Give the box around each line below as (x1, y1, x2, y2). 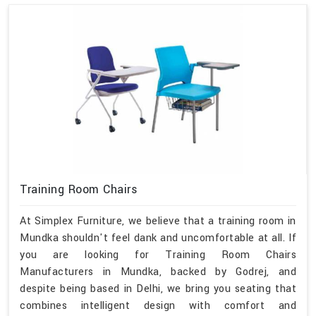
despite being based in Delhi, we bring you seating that (20, 281, 296, 297)
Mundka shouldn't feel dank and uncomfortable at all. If (20, 231, 296, 246)
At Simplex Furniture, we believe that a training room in (20, 214, 296, 229)
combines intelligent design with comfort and (20, 298, 296, 314)
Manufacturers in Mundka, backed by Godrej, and (20, 265, 296, 280)
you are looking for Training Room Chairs (20, 248, 296, 263)
